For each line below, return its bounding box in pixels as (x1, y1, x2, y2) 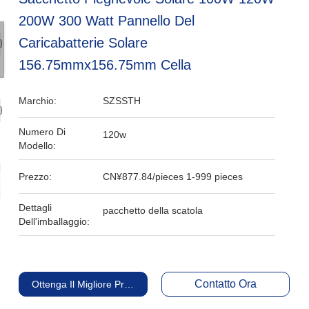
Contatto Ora (194, 278, 257, 290)
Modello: (19, 140, 57, 151)
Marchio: (19, 95, 57, 106)
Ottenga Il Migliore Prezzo (32, 279, 146, 290)
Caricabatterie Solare (19, 35, 148, 50)
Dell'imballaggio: (19, 216, 90, 227)
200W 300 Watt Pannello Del (19, 13, 195, 28)
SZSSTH (103, 95, 141, 106)
